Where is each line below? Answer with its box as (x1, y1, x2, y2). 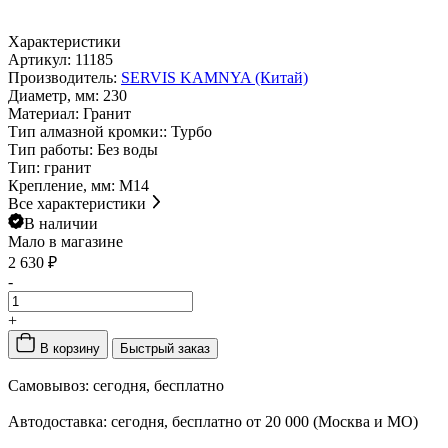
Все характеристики (8, 194, 146, 212)
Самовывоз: (8, 376, 89, 394)
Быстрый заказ (120, 340, 210, 356)
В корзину (40, 340, 100, 356)
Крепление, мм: (8, 176, 119, 194)
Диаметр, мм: (8, 86, 103, 104)
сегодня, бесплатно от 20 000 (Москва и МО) (107, 412, 418, 430)
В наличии (24, 214, 98, 232)
